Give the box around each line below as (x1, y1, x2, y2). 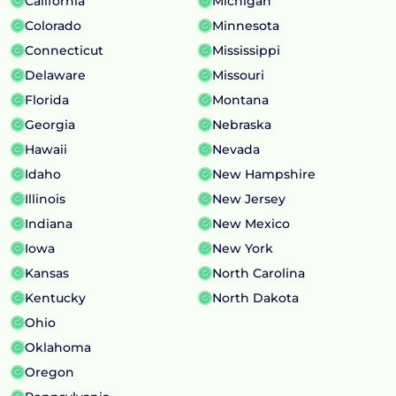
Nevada (211, 141, 260, 157)
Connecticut (25, 42, 103, 58)
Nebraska (211, 116, 271, 133)
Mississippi (211, 42, 280, 58)
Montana (211, 91, 269, 108)
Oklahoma (25, 339, 91, 355)
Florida (25, 91, 69, 108)
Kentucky (25, 289, 86, 306)
